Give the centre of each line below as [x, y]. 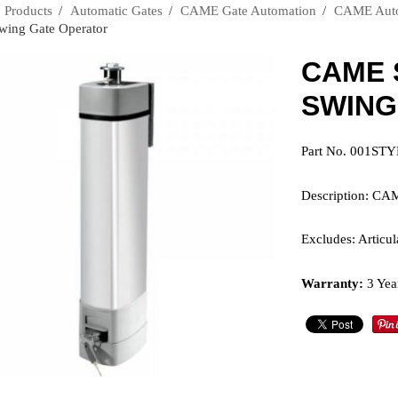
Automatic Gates [116, 11]
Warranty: [332, 283]
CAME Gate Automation [248, 11]
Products [28, 11]
